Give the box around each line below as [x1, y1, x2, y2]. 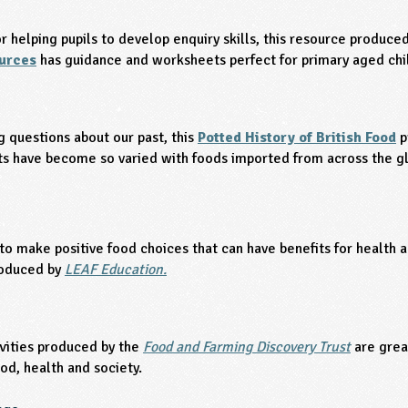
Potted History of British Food [198, 127, 396, 147]
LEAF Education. [65, 260, 167, 280]
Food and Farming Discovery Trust [143, 337, 351, 356]
